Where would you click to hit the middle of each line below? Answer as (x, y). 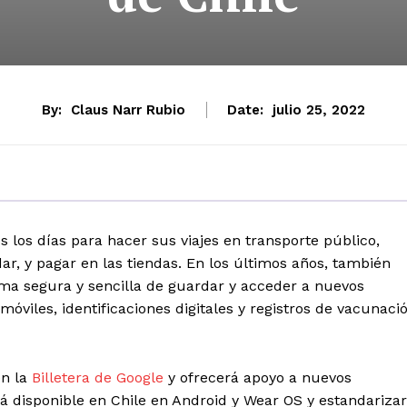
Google (140, 378)
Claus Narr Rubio (128, 110)
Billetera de (74, 378)
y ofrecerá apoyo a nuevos (258, 378)
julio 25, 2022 (319, 110)
